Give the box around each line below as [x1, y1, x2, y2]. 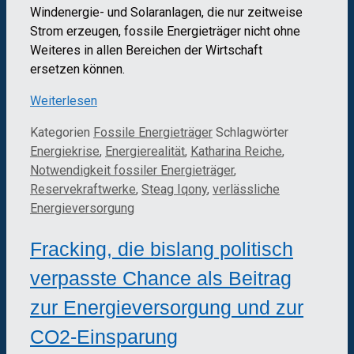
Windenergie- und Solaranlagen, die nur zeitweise [30, 5, 303, 21]
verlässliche [213, 182, 280, 198]
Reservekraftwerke [30, 182, 136, 198]
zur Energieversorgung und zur [30, 296, 303, 318]
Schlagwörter [216, 125, 288, 141]
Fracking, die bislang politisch [30, 237, 293, 260]
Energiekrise [30, 144, 100, 160]
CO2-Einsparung [30, 325, 178, 348]
